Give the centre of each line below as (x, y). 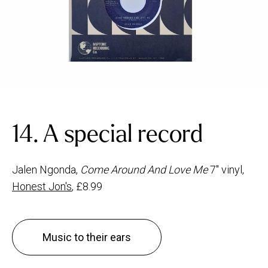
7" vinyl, (226, 169)
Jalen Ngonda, (46, 169)
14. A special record (107, 134)
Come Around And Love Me (144, 169)
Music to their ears (87, 237)
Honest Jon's (42, 186)
